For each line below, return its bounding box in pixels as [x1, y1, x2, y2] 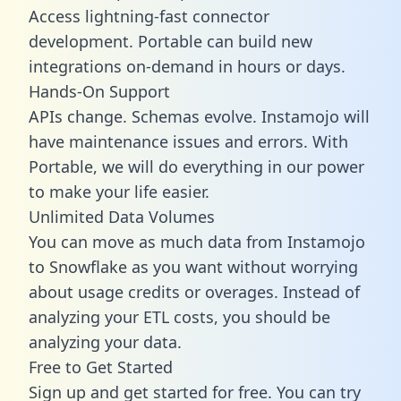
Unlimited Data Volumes [29, 205, 215, 227]
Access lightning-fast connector [29, 4, 269, 27]
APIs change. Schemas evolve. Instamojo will [29, 105, 370, 127]
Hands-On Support [29, 80, 170, 102]
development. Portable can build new [29, 30, 312, 52]
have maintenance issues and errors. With [29, 130, 348, 152]
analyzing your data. [29, 330, 182, 353]
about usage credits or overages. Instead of [29, 280, 360, 303]
